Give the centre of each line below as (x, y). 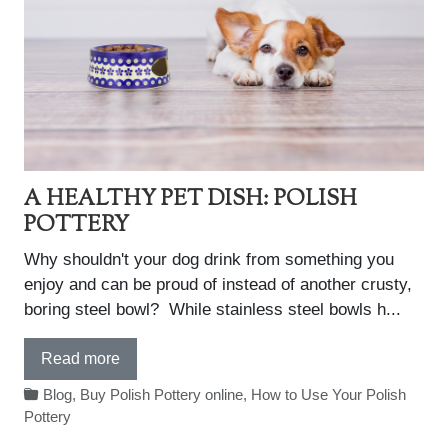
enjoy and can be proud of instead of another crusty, (218, 284)
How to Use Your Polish (328, 395)
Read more (80, 358)
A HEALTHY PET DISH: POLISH (190, 199)
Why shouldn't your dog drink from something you (209, 259)
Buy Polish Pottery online (161, 395)
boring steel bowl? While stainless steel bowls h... (212, 309)
